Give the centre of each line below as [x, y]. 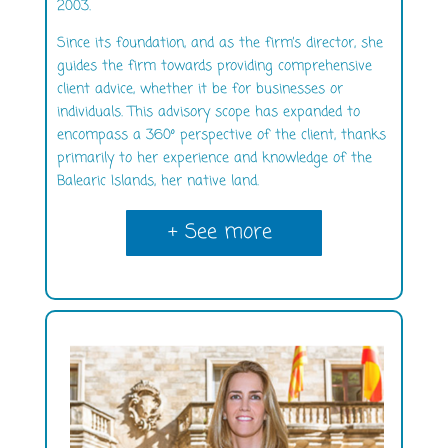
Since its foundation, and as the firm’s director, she [219, 43]
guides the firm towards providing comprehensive [214, 66]
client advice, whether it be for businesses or [199, 89]
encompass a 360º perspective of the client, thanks [221, 135]
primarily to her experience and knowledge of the [214, 158]
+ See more [219, 232]
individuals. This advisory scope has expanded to [208, 112]
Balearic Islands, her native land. [157, 181]
